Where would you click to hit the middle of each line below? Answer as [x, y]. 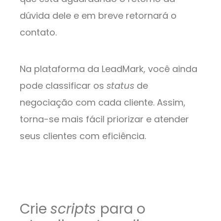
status [122, 86]
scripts [75, 209]
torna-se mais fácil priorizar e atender [104, 119]
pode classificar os [63, 86]
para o [123, 209]
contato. [39, 33]
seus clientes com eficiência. [84, 136]
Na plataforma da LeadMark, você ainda [109, 69]
